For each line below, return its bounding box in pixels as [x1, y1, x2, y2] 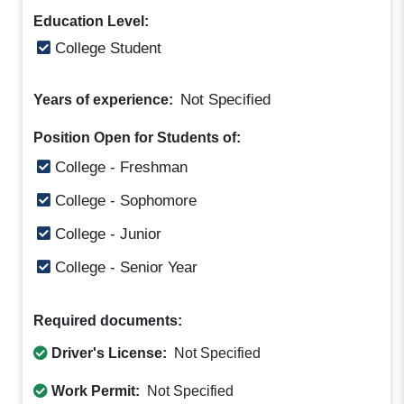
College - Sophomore [50, 192, 197, 210]
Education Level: [33, 14, 150, 30]
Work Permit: [48, 383, 144, 399]
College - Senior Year [50, 259, 198, 277]
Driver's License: [48, 345, 171, 362]
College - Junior [50, 225, 162, 243]
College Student [50, 39, 162, 57]
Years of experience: [33, 91, 178, 107]
